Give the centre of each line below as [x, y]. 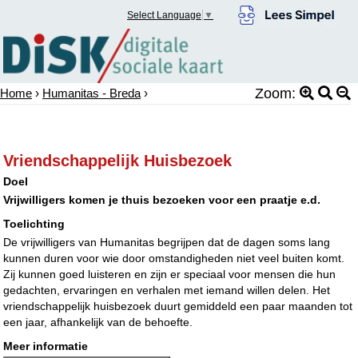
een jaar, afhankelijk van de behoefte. [98, 322]
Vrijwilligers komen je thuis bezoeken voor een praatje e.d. [162, 199]
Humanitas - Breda [91, 93]
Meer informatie [46, 346]
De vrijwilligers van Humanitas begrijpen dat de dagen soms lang [167, 242]
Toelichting [34, 223]
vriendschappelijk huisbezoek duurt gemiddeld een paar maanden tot [178, 306]
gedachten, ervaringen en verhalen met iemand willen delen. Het [167, 290]
